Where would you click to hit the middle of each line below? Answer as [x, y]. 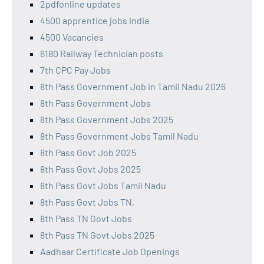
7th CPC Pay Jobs [75, 70]
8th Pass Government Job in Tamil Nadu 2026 [133, 86]
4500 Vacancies [72, 37]
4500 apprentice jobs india [95, 20]
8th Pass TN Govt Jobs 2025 [97, 235]
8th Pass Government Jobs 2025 [107, 119]
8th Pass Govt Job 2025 [88, 152]
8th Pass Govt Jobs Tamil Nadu [103, 185]
